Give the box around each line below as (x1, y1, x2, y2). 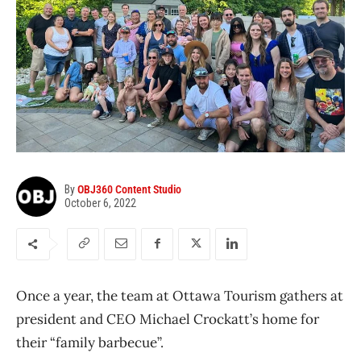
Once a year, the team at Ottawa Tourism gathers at (16, 286, 343, 305)
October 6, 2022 (64, 196, 136, 210)
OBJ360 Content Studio (77, 182, 181, 196)
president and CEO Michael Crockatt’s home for (16, 309, 319, 328)
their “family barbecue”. (16, 333, 167, 351)
